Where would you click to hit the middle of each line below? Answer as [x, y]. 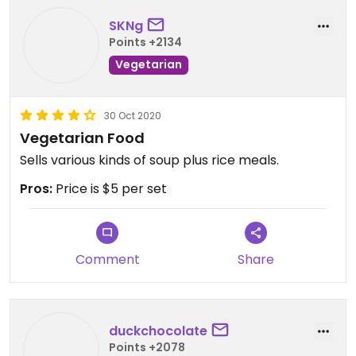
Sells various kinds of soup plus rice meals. [149, 160]
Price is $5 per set [110, 189]
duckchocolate [158, 331]
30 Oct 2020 [133, 116]
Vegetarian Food [82, 138]
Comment [107, 259]
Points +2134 [145, 42]
